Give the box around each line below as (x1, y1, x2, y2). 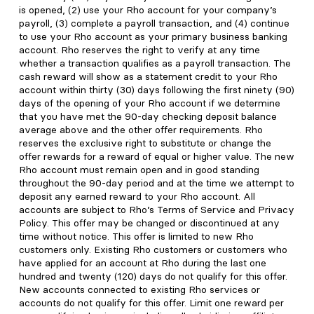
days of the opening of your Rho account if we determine (19, 97, 280, 109)
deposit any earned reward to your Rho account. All (19, 190, 255, 203)
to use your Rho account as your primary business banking (19, 30, 287, 43)
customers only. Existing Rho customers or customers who (19, 243, 287, 256)
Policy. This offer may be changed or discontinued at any (19, 217, 280, 229)
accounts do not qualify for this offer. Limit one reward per (19, 296, 284, 309)
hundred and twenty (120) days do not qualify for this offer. (19, 270, 287, 282)
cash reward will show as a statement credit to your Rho (19, 70, 278, 83)
